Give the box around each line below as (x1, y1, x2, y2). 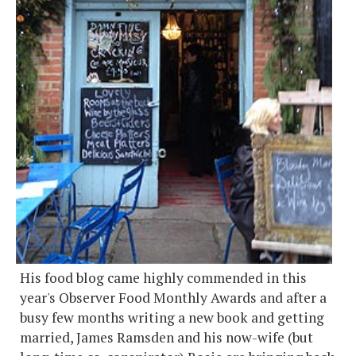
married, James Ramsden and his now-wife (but (20, 327, 313, 346)
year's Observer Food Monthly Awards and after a (20, 288, 327, 307)
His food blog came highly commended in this (20, 268, 307, 287)
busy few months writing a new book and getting (20, 308, 324, 327)
